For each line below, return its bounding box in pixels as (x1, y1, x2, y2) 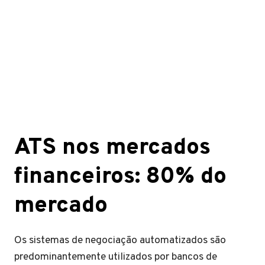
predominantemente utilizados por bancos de (14, 250, 217, 264)
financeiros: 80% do (14, 163, 227, 192)
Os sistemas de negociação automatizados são (14, 234, 226, 247)
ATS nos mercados (14, 134, 211, 163)
